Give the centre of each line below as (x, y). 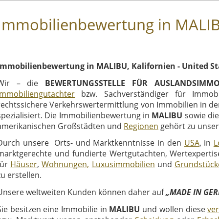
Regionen (141, 126)
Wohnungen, (66, 164)
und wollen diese (174, 209)
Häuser (24, 164)
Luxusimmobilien (123, 164)
